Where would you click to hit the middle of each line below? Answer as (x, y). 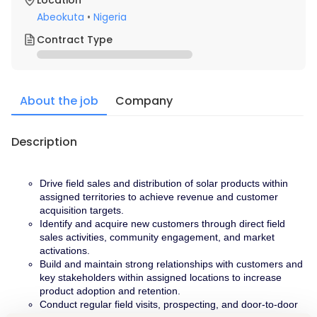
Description (44, 142)
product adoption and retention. (110, 291)
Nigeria (110, 17)
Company (144, 101)
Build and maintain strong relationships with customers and (171, 264)
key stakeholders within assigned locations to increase (161, 277)
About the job (59, 101)
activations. (65, 250)
